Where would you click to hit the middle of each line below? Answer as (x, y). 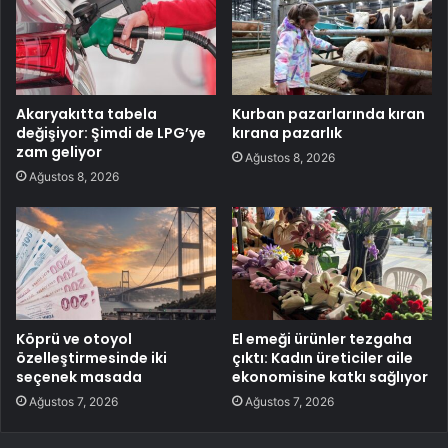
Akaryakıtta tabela (86, 113)
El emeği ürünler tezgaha (322, 338)
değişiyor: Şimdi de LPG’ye (111, 132)
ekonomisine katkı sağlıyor (330, 376)
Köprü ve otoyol (74, 338)
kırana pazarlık (287, 132)
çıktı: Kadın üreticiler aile (322, 357)
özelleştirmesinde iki (91, 357)
